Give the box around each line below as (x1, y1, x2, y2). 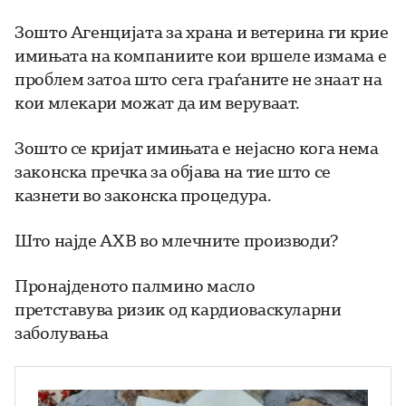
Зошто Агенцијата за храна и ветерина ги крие (14, 21, 389, 43)
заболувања (14, 322, 109, 344)
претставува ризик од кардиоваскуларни (14, 298, 342, 321)
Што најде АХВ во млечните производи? (14, 229, 340, 252)
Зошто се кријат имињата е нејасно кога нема (14, 137, 379, 159)
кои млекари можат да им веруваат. (14, 92, 301, 114)
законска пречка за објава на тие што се (14, 160, 331, 183)
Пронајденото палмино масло (14, 275, 256, 297)
